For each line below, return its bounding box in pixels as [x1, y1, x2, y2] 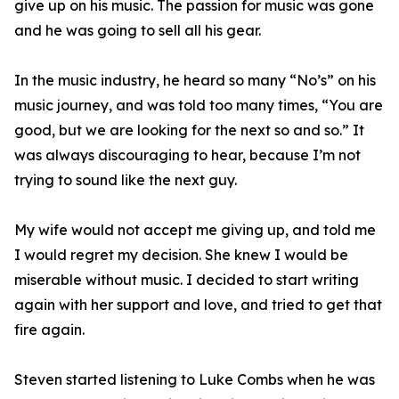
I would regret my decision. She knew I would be [14, 246, 348, 265]
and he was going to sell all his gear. [14, 21, 261, 40]
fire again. [14, 321, 85, 339]
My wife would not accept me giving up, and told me [14, 221, 376, 240]
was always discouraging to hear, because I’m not [14, 146, 361, 165]
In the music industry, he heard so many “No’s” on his [14, 71, 376, 90]
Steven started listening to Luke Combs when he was [14, 370, 375, 389]
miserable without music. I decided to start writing [14, 271, 359, 289]
